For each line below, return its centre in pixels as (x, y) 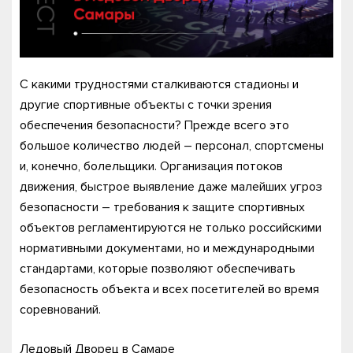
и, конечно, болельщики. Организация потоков (151, 166)
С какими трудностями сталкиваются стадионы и (159, 84)
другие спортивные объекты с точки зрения (146, 104)
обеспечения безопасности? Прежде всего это (154, 125)
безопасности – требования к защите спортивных (162, 207)
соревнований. (60, 309)
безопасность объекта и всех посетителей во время (169, 289)
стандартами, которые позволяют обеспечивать (158, 268)
